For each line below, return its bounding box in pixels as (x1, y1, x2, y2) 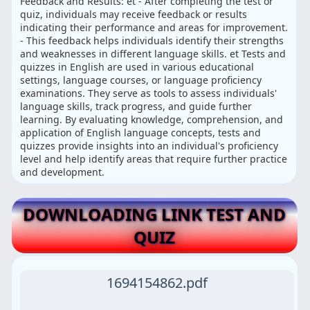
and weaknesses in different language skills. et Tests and (20, 47, 286, 61)
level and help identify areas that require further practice (20, 152, 288, 166)
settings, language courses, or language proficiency (20, 73, 262, 87)
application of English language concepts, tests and (20, 126, 262, 140)
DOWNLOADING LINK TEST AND (23, 202, 286, 226)
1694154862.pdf (107, 273, 208, 292)
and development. (20, 165, 105, 179)
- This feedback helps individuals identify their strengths (20, 34, 284, 48)
